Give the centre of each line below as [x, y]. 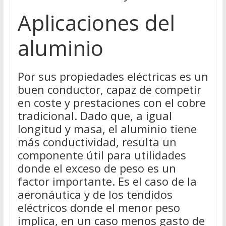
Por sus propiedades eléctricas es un [113, 76]
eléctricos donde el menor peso [99, 208]
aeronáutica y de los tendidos [95, 194]
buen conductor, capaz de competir [109, 90]
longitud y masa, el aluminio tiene [107, 129]
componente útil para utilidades [102, 155]
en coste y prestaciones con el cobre [111, 103]
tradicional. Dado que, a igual [95, 116]
